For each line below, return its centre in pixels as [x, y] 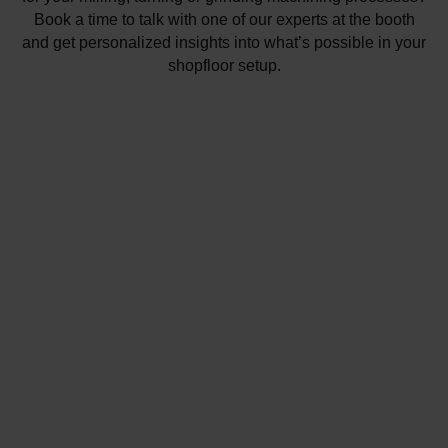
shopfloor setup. [224, 64]
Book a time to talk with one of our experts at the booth [224, 18]
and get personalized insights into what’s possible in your [224, 41]
